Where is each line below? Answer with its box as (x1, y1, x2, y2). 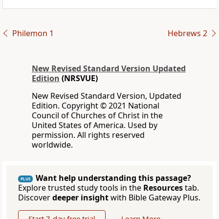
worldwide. (32, 139, 73, 151)
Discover (18, 192, 52, 203)
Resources (143, 182, 183, 194)
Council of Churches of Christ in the (32, 110, 163, 121)
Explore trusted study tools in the (18, 182, 143, 194)
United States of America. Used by (32, 120, 157, 131)
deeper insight (52, 192, 109, 203)
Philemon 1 (12, 28, 54, 39)
